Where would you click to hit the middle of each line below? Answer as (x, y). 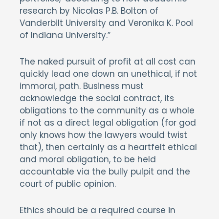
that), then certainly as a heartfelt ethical (108, 147)
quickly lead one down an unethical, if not (108, 74)
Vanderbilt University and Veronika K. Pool (106, 23)
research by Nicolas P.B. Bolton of (89, 11)
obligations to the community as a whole (107, 111)
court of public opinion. (68, 184)
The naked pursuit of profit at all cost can (108, 62)
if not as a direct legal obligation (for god (108, 123)
